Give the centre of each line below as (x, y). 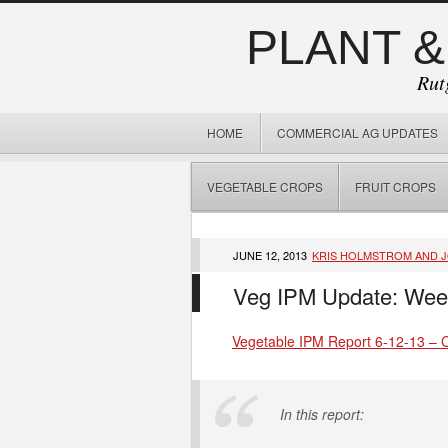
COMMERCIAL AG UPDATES (357, 132)
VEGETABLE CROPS (265, 186)
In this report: (322, 414)
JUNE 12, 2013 (271, 255)
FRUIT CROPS (395, 186)
